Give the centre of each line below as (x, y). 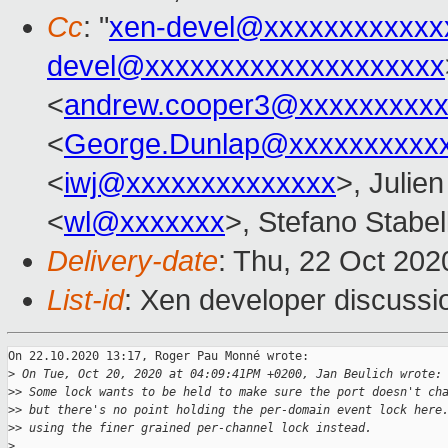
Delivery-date (132, 261)
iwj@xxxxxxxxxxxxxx (200, 183)
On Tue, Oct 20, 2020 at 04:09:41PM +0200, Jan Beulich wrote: (228, 374)
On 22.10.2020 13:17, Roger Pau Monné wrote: (158, 356)
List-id (85, 300)
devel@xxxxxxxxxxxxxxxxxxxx (246, 66)
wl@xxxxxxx (144, 222)
